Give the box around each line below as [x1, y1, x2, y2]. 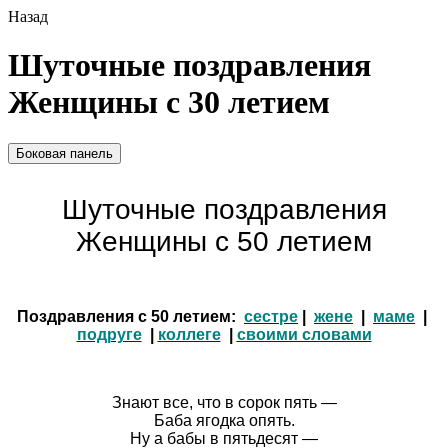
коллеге [157, 325, 221, 343]
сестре [244, 307, 298, 325]
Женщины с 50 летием [76, 225, 372, 257]
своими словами [236, 325, 372, 343]
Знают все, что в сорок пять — [111, 393, 337, 411]
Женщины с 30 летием [8, 84, 330, 121]
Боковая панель [16, 145, 113, 161]
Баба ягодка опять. [153, 411, 295, 429]
